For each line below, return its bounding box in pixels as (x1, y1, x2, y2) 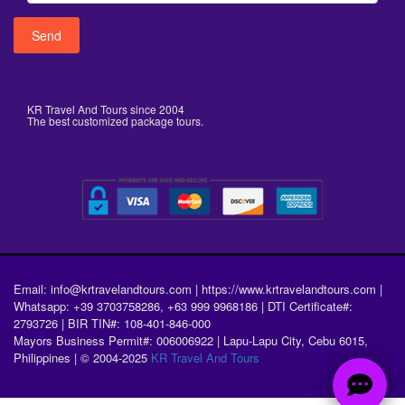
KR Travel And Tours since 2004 (27, 100, 184, 117)
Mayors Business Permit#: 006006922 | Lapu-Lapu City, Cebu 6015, (14, 331, 368, 349)
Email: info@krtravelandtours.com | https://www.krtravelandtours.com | (14, 279, 382, 297)
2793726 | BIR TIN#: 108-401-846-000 (14, 314, 211, 332)
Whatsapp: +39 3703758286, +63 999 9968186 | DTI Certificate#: (14, 297, 353, 315)
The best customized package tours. (27, 112, 203, 128)
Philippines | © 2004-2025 (14, 348, 151, 366)
